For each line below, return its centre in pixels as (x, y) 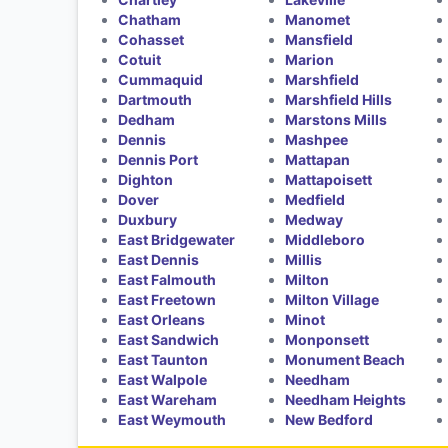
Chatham (149, 19)
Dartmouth (154, 99)
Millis (304, 259)
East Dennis (158, 259)
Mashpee (317, 139)
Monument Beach (345, 359)
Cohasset (150, 39)
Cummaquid (160, 79)
